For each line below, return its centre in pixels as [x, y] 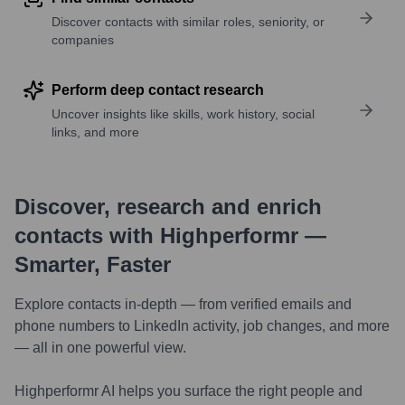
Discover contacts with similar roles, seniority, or [188, 22]
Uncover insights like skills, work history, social [183, 114]
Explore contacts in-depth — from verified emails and [183, 304]
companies [83, 40]
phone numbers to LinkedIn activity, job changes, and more [202, 326]
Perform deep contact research [158, 90]
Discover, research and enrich [168, 207]
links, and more [95, 132]
